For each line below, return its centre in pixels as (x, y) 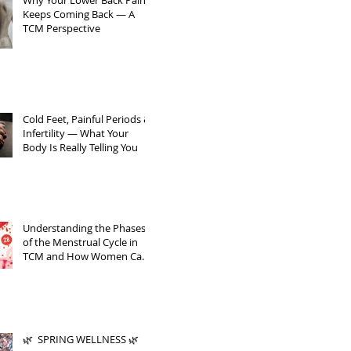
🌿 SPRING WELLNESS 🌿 (81, 339)
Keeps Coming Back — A (79, 14)
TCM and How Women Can (85, 256)
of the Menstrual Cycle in (80, 242)
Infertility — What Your (76, 133)
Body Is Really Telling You (80, 147)
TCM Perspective (62, 28)
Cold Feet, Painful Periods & (87, 119)
